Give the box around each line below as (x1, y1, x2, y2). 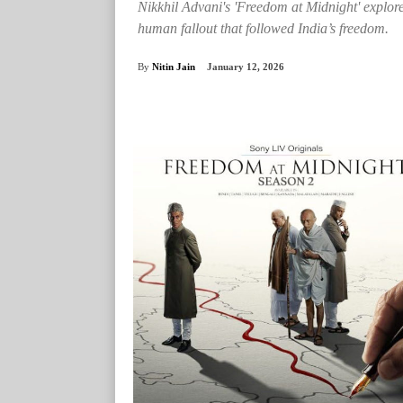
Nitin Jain (152, 60, 195, 72)
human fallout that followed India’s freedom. (138, 21, 389, 36)
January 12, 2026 (207, 61, 284, 73)
